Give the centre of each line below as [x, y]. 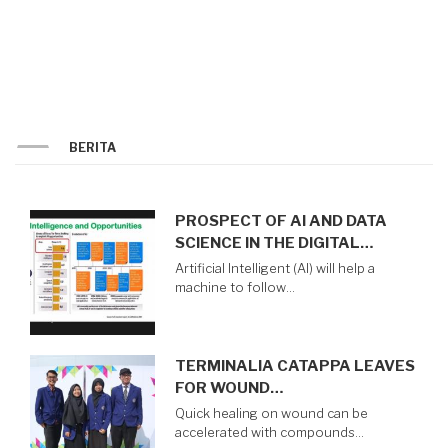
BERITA [92, 147]
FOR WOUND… [229, 387]
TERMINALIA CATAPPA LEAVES [295, 365]
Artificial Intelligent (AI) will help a [275, 268]
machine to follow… [235, 287]
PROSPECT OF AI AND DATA [281, 220]
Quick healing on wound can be [271, 413]
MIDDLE [257, 34]
